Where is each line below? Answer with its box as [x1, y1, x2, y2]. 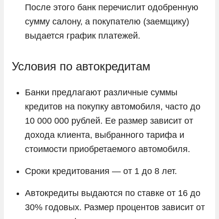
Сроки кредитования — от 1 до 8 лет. [25, 166, 177, 176]
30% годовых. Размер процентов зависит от [25, 202, 205, 212]
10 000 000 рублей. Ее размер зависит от [25, 115, 193, 126]
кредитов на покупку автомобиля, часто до [25, 101, 200, 111]
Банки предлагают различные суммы [25, 87, 177, 97]
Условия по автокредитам [12, 59, 151, 73]
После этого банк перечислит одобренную [25, 2, 198, 12]
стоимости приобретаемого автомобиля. [25, 144, 190, 154]
